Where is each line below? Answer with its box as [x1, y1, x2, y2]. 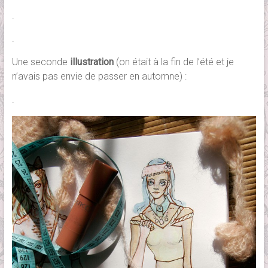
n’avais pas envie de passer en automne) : [11, 70, 187, 82]
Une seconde [11, 56, 70, 68]
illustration [69, 56, 114, 68]
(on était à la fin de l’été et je [113, 56, 234, 68]
